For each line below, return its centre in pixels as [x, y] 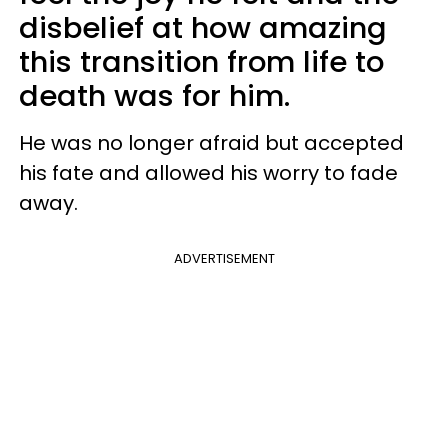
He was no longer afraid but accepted [211, 143]
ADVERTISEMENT [224, 258]
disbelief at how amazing [203, 28]
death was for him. [154, 96]
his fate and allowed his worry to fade [208, 173]
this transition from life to [201, 62]
